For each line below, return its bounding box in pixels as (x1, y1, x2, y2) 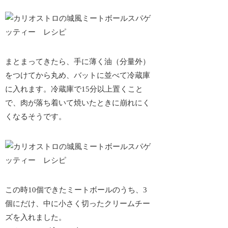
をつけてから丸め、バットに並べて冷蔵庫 (5, 71, 151, 80)
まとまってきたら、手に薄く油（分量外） (5, 58, 151, 66)
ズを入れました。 (5, 213, 67, 222)
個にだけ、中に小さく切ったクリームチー (5, 199, 151, 208)
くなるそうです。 (5, 112, 67, 121)
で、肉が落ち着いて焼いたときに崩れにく (5, 99, 151, 107)
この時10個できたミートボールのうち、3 (5, 186, 148, 194)
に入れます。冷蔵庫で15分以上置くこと (5, 85, 144, 94)
